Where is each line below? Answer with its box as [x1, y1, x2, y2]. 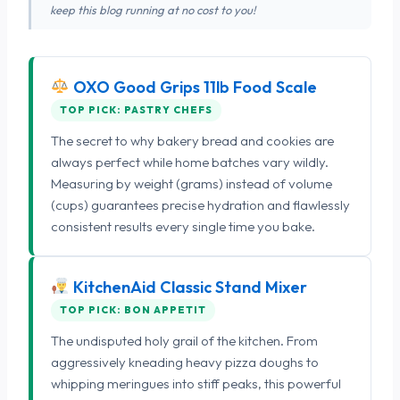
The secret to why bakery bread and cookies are [51, 131, 334, 149]
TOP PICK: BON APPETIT [60, 303, 206, 316]
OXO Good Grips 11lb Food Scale [69, 76, 317, 97]
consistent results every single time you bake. [51, 217, 315, 235]
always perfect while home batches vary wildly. [51, 153, 329, 171]
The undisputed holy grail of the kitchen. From [51, 331, 318, 349]
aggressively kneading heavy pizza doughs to [51, 353, 319, 371]
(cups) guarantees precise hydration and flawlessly [51, 196, 350, 213]
